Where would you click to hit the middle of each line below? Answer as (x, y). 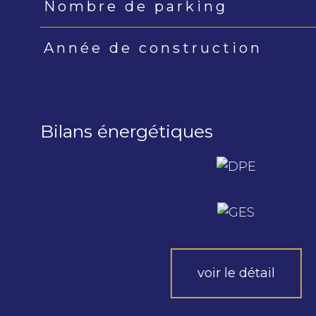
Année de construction (153, 48)
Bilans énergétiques (127, 131)
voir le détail (236, 273)
